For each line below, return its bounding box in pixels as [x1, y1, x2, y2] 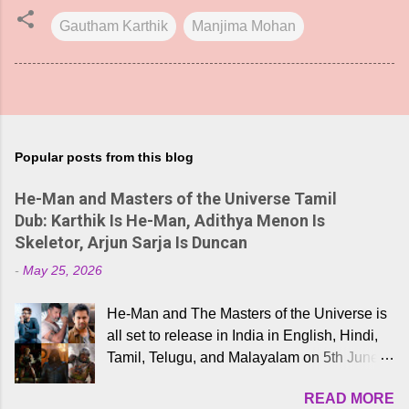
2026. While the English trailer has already [107, 371, 382, 387]
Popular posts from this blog [15, 149, 194, 164]
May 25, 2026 [23, 262, 102, 278]
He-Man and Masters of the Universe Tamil [15, 188, 337, 208]
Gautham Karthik [59, 17, 168, 34]
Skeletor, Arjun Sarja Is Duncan [15, 232, 247, 252]
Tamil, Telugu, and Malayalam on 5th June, [107, 349, 383, 365]
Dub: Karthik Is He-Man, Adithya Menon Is [15, 210, 325, 230]
